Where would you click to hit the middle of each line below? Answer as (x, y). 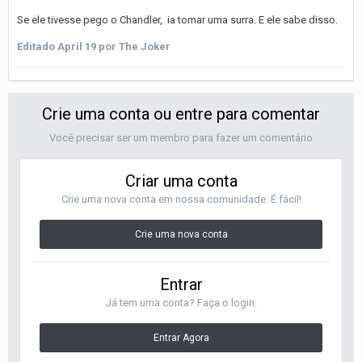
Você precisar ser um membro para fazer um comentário (181, 137)
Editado (37, 46)
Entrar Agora (181, 337)
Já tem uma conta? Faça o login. (181, 302)
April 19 (77, 46)
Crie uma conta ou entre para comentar (181, 114)
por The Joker (133, 46)
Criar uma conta (181, 181)
